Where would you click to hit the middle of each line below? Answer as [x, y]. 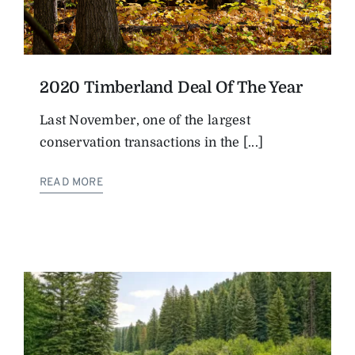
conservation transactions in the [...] [152, 143]
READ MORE [71, 183]
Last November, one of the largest [145, 121]
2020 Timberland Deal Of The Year [171, 88]
